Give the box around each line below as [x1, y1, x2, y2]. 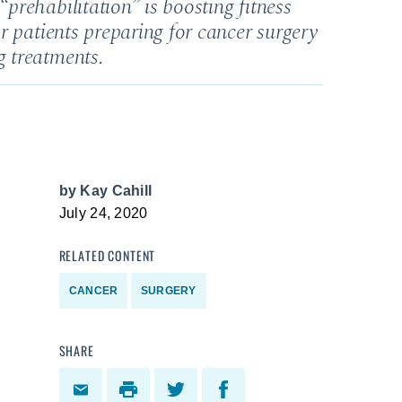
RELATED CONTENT [58, 246, 156, 265]
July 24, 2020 [58, 205, 148, 221]
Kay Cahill [80, 183, 153, 198]
